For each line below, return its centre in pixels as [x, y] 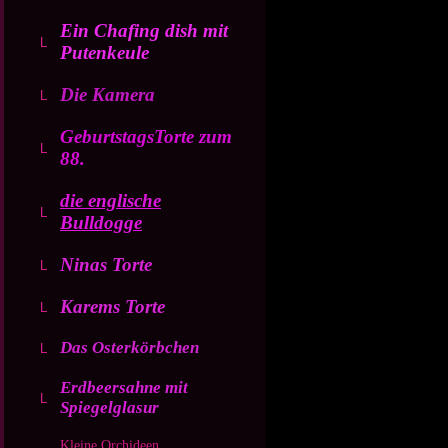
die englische [110, 200]
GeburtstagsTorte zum [146, 136]
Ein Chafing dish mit [144, 30]
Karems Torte [112, 306]
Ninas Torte [106, 264]
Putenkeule [104, 52]
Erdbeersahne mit [124, 387]
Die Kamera [107, 94]
